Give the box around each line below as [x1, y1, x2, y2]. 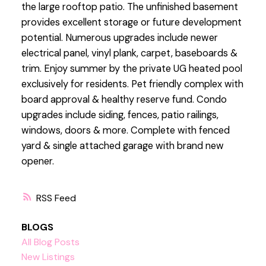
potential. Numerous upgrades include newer [21, 31, 218, 45]
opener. [21, 155, 54, 168]
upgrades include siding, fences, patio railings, [21, 109, 218, 122]
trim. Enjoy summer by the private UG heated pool [21, 62, 242, 75]
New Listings [21, 250, 75, 263]
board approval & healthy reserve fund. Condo [21, 93, 227, 106]
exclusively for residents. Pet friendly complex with [21, 78, 243, 91]
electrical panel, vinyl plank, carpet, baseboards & [21, 47, 237, 60]
